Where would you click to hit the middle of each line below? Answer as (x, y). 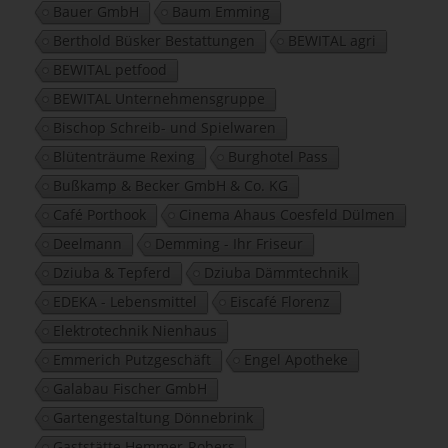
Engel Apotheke (295, 359)
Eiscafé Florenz (279, 301)
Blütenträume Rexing (123, 156)
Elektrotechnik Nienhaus (134, 330)
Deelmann (87, 243)
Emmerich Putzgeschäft (131, 359)
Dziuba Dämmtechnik (275, 272)
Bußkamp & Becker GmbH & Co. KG (170, 185)
